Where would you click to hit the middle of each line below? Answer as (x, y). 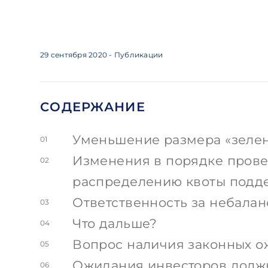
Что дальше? (115, 223)
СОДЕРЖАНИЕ (93, 107)
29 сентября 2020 (74, 55)
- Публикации (136, 55)
